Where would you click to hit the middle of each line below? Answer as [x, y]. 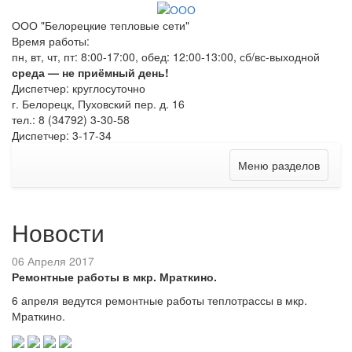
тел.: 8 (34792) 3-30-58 [71, 120]
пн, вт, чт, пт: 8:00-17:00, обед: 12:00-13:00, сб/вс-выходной [166, 57]
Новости [58, 233]
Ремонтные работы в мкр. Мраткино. [114, 277]
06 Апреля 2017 [53, 261]
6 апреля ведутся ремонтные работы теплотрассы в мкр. [159, 301]
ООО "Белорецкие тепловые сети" [101, 26]
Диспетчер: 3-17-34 [62, 136]
